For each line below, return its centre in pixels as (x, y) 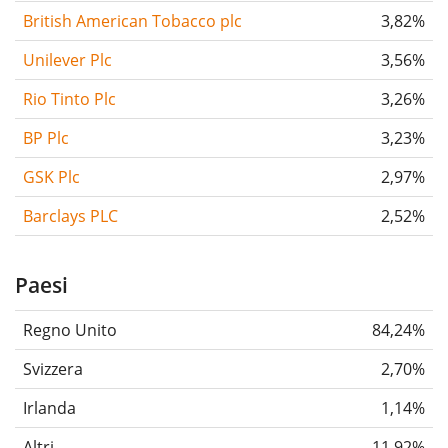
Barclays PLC (70, 216)
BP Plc (46, 138)
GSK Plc (51, 177)
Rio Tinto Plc (69, 99)
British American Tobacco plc (132, 21)
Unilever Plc (67, 60)
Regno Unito (70, 330)
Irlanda (49, 408)
